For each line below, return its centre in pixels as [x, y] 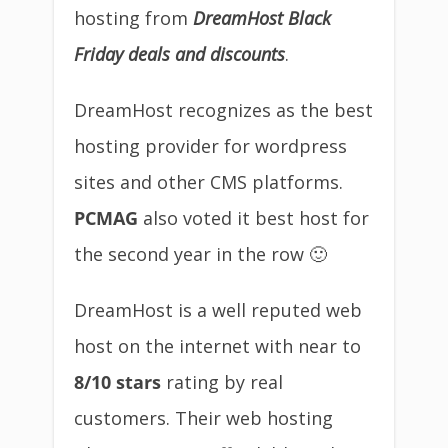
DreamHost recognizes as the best [223, 110]
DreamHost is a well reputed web [218, 310]
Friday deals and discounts [179, 54]
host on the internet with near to [217, 346]
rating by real [222, 382]
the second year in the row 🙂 [200, 254]
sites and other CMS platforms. [208, 182]
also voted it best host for [253, 218]
